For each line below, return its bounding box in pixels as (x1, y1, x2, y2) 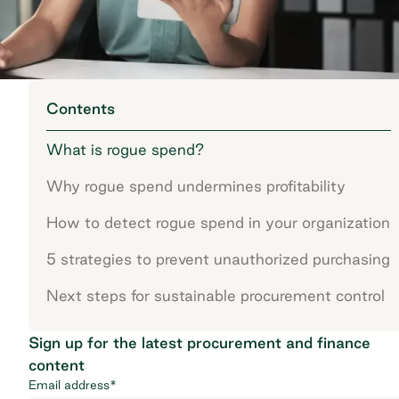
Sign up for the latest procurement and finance (28, 333, 370, 351)
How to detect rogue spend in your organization (46, 213, 390, 231)
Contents (46, 99, 115, 117)
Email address (28, 377, 110, 392)
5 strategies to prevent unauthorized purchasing (46, 249, 390, 267)
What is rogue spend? (46, 140, 204, 158)
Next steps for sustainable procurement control (46, 286, 385, 304)
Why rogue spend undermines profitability (46, 176, 346, 194)
